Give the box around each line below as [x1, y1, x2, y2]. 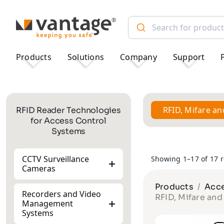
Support [172, 51, 205, 62]
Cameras [22, 163, 55, 174]
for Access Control [30, 115, 106, 126]
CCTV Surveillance [22, 153, 89, 164]
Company [120, 51, 157, 62]
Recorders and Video [22, 188, 101, 199]
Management [22, 198, 73, 209]
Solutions [67, 51, 104, 62]
